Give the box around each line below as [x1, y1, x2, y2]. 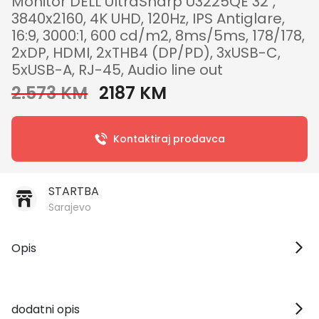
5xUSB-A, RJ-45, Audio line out [11, 60, 223, 80]
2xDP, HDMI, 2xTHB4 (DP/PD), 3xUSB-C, [11, 43, 281, 63]
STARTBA [48, 182, 99, 199]
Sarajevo [48, 199, 91, 214]
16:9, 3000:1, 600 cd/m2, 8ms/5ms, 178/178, [11, 26, 305, 46]
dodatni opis [11, 301, 80, 318]
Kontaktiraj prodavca [113, 132, 225, 146]
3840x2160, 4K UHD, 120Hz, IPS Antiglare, [11, 9, 285, 28]
